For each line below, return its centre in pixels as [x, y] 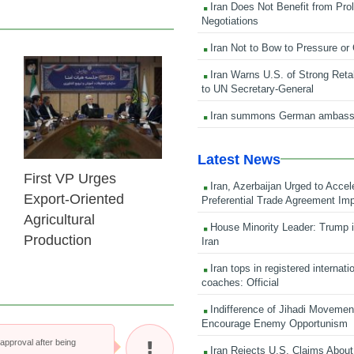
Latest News [239, 159]
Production [57, 240]
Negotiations [230, 21]
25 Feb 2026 [130, 80]
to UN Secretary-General [258, 88]
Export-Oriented [73, 199]
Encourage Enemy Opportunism [275, 323]
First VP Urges [70, 179]
